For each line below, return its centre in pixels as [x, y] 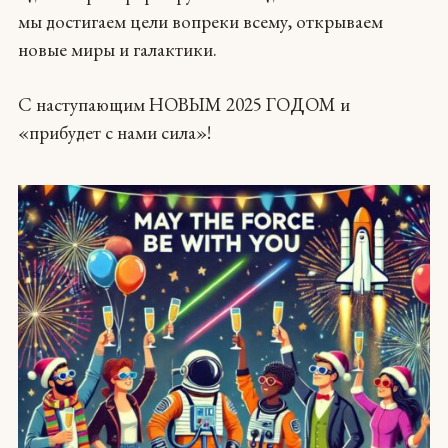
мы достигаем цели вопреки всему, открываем [200, 21]
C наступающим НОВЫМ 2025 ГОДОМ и [183, 105]
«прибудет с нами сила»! [114, 133]
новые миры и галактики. [117, 49]
